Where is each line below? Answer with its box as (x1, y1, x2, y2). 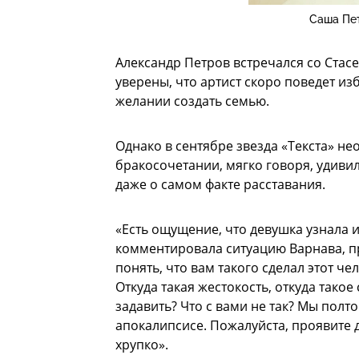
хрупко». (115, 336, 168, 354)
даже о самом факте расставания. (115, 175, 325, 194)
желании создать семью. (115, 92, 269, 111)
